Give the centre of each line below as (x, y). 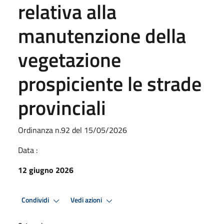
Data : (28, 150)
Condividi (36, 200)
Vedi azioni (87, 200)
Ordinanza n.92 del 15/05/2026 (72, 130)
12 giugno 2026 (46, 170)
